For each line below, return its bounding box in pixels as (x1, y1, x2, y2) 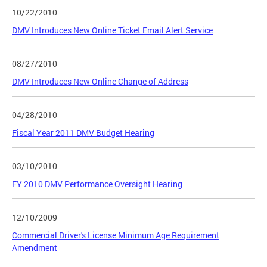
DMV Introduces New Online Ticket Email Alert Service (12, 24, 213, 36)
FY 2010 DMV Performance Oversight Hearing (12, 178, 182, 190)
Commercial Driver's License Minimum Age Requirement (12, 229, 219, 241)
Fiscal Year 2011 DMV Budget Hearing (12, 127, 154, 139)
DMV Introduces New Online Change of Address (12, 76, 188, 88)
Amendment (12, 242, 57, 254)
